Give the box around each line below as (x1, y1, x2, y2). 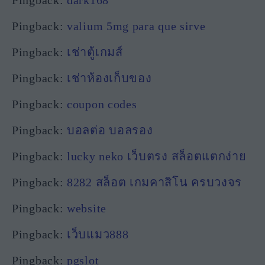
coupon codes (67, 97, 137, 111)
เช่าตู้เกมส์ (67, 45, 123, 59)
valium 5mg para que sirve (67, 19, 206, 33)
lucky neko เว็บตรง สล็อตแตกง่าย (67, 149, 247, 163)
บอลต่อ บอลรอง (67, 123, 153, 137)
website (67, 201, 106, 215)
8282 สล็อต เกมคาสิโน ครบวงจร (67, 175, 243, 189)
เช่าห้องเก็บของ (67, 71, 152, 85)
